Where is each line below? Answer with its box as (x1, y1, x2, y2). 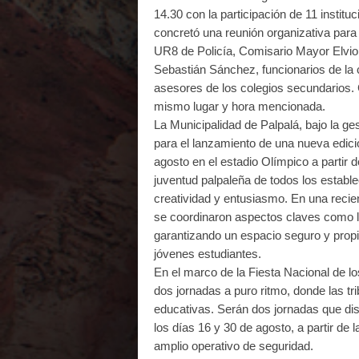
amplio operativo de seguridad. (154, 340, 313, 353)
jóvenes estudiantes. (154, 248, 261, 260)
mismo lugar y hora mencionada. (154, 100, 325, 113)
